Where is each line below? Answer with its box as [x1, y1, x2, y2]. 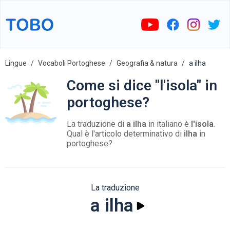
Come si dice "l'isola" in [67, 77, 217, 94]
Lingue [5, 59, 27, 67]
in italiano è [146, 119, 191, 129]
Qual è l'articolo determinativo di [67, 129, 184, 139]
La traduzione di [67, 119, 126, 129]
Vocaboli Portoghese [38, 59, 105, 67]
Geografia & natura [117, 59, 178, 67]
